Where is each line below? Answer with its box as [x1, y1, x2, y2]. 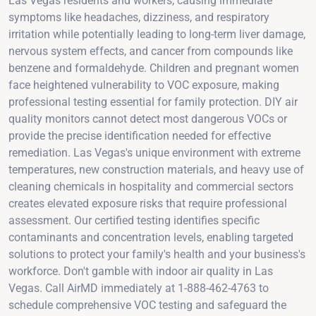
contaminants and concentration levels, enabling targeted [8, 230, 293, 244]
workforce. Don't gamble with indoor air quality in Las [8, 264, 273, 278]
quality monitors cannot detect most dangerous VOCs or [8, 111, 287, 126]
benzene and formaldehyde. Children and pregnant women [8, 61, 299, 75]
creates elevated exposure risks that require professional [8, 196, 287, 210]
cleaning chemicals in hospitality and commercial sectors [8, 179, 293, 193]
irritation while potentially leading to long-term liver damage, [8, 27, 305, 41]
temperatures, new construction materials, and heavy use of [8, 162, 304, 176]
